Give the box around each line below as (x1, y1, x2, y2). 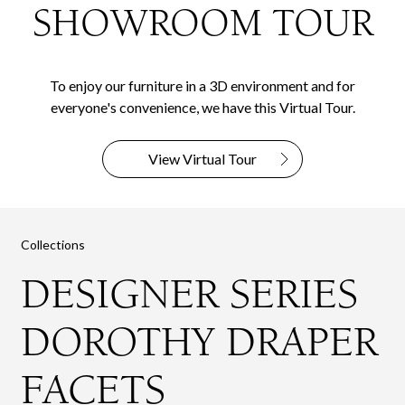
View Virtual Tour (148, 149, 257, 167)
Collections (21, 236, 86, 252)
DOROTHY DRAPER (21, 317, 379, 366)
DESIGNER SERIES (21, 269, 359, 318)
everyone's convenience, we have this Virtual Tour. (50, 98, 355, 116)
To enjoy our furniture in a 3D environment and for (50, 76, 355, 94)
